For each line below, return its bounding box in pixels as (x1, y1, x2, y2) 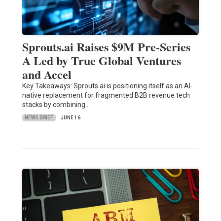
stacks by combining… (22, 101, 90, 109)
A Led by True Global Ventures (22, 52, 181, 70)
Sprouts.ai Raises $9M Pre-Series (22, 38, 190, 56)
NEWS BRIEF (24, 114, 53, 120)
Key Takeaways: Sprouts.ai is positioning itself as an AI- (22, 82, 193, 90)
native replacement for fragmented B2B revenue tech (22, 91, 190, 100)
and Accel (22, 66, 72, 83)
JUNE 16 (60, 115, 80, 121)
